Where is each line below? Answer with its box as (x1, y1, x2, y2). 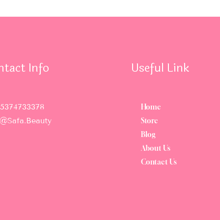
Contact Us (140, 158, 177, 166)
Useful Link (131, 59, 190, 77)
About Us (140, 144, 170, 152)
